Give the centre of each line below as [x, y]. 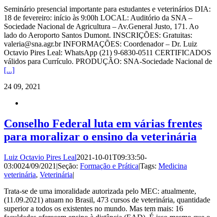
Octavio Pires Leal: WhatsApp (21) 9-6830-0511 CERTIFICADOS [108, 53]
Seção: [69, 166]
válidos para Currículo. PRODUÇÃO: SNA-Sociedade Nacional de [108, 62]
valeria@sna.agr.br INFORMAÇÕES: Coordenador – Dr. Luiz [101, 44]
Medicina [173, 166]
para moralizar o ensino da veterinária [100, 136]
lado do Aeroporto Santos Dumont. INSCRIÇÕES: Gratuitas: [98, 35]
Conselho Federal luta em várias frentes [103, 123]
